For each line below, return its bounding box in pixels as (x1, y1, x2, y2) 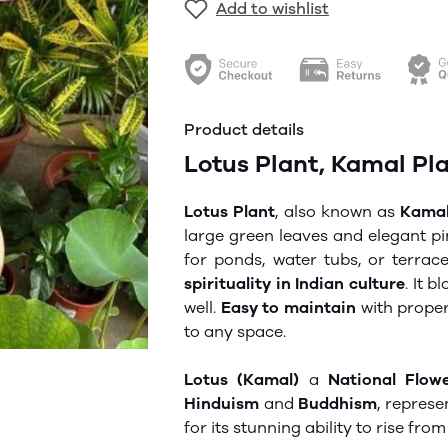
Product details (184, 120, 304, 139)
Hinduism (184, 394, 259, 413)
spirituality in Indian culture (184, 274, 405, 293)
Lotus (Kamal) (184, 370, 300, 389)
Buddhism (298, 394, 377, 413)
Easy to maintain (220, 298, 361, 317)
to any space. (184, 322, 286, 341)
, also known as (275, 202, 401, 221)
